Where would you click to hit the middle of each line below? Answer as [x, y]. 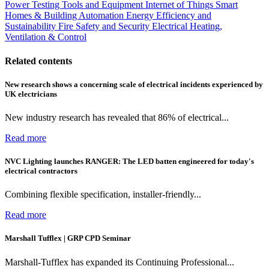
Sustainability [32, 26]
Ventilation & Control [46, 37]
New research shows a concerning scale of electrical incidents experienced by [134, 84]
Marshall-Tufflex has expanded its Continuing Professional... [119, 262]
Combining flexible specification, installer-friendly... [103, 195]
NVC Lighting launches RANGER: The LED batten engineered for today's [129, 162]
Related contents [38, 61]
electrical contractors [41, 171]
